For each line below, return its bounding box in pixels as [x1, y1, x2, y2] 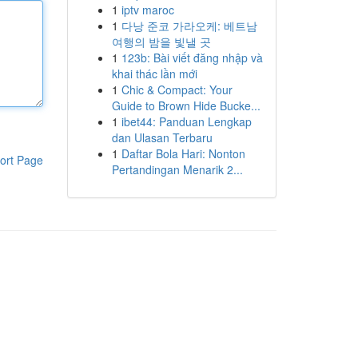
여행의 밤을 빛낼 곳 [111, 34, 211, 50]
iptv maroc [121, 2, 174, 18]
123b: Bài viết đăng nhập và [121, 50, 263, 66]
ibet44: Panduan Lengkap [121, 113, 252, 129]
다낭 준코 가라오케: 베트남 [121, 18, 257, 34]
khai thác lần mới [111, 66, 197, 82]
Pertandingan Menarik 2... [111, 161, 243, 177]
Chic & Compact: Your [121, 82, 233, 97]
